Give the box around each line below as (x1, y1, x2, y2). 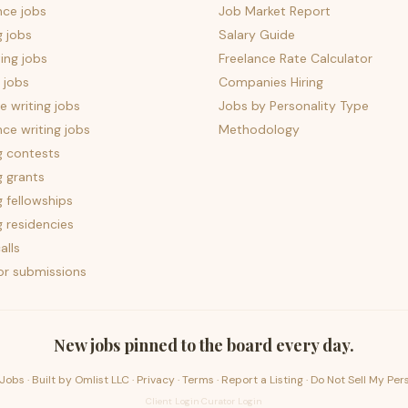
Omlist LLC (74, 372, 129, 387)
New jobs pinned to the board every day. (54, 334, 354, 356)
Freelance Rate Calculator (219, 50, 372, 66)
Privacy (136, 372, 175, 387)
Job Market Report (219, 3, 331, 19)
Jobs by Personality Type (219, 97, 369, 114)
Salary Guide (219, 26, 295, 43)
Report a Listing (220, 372, 303, 387)
